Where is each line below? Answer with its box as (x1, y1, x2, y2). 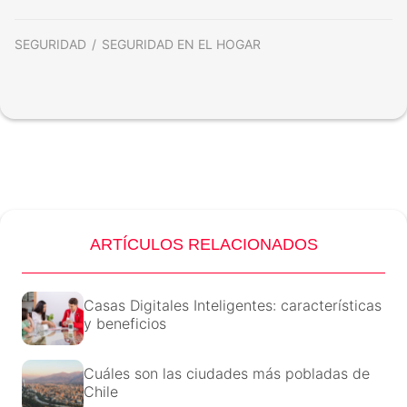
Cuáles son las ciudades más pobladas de (84, 363, 370, 382)
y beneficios (84, 313, 166, 333)
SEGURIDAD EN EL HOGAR (102, 35, 261, 52)
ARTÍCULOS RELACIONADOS (89, 234, 318, 253)
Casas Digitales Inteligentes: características (84, 295, 382, 314)
